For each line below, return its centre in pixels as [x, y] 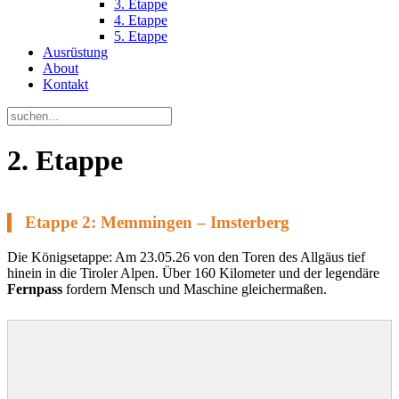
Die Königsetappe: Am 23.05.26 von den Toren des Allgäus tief [186, 257]
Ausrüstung [75, 52]
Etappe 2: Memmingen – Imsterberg [157, 223]
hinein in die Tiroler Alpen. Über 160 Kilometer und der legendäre [193, 273]
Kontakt [65, 84]
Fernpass [35, 289]
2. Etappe [65, 161]
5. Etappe [141, 36]
